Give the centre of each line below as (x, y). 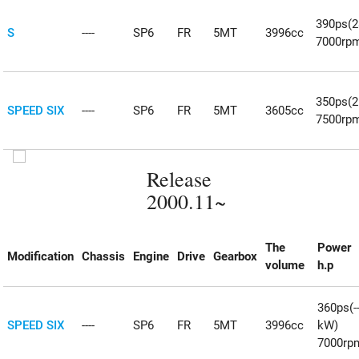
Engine (151, 256)
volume (285, 265)
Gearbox (236, 256)
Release (179, 179)
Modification (41, 256)
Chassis (104, 256)
